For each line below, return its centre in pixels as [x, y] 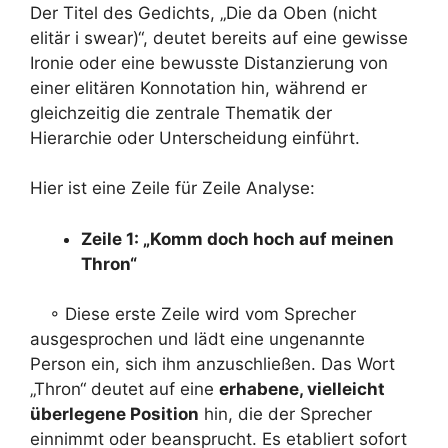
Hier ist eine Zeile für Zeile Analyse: [172, 188]
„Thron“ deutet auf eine [124, 389]
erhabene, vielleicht [302, 389]
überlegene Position [114, 414]
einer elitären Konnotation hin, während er [198, 87]
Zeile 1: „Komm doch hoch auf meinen [237, 238]
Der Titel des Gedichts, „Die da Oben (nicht [203, 12]
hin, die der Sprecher [285, 414]
